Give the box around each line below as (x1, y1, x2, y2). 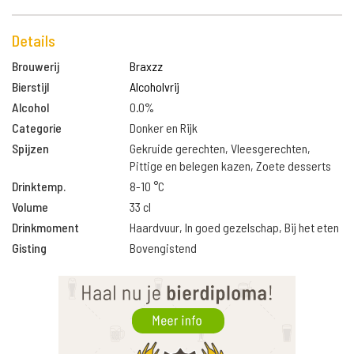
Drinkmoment (12, 220, 79, 235)
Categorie (12, 120, 62, 135)
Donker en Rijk (130, 120, 198, 135)
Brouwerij (12, 58, 59, 73)
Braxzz (130, 58, 164, 73)
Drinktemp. (12, 179, 66, 194)
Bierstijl (12, 79, 49, 94)
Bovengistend (130, 240, 198, 255)
